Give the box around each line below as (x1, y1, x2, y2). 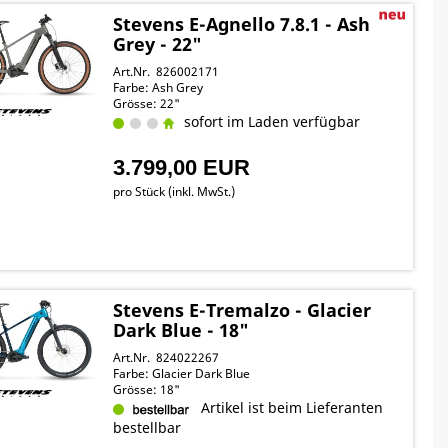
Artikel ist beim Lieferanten (193, 398, 384, 417)
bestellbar (113, 418, 182, 437)
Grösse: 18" (113, 381, 181, 398)
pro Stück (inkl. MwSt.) (113, 183, 236, 200)
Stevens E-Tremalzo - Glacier (113, 298, 372, 322)
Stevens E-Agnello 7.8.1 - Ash (113, 12, 371, 36)
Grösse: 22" (113, 95, 181, 112)
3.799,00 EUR (113, 155, 251, 180)
